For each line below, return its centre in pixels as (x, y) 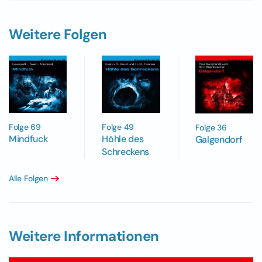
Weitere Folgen (58, 34)
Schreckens (126, 152)
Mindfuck (28, 139)
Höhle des (123, 139)
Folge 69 (25, 127)
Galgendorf (219, 140)
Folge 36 (211, 128)
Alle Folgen (28, 179)
